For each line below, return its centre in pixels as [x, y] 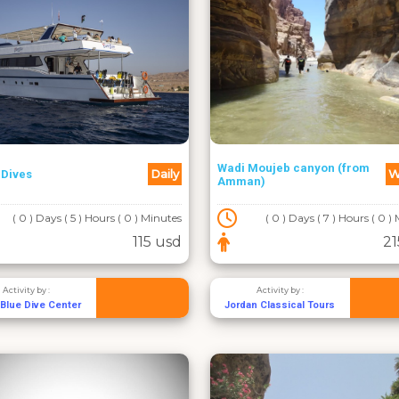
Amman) [241, 181]
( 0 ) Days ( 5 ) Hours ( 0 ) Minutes [97, 218]
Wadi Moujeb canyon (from [293, 167]
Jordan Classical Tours [280, 305]
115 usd [157, 242]
